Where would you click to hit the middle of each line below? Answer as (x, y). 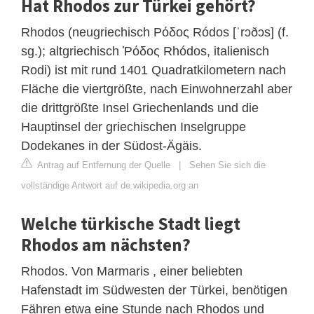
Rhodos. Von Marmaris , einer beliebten (132, 271)
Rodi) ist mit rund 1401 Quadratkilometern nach (153, 70)
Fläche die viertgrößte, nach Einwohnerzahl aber (157, 89)
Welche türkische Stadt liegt (131, 223)
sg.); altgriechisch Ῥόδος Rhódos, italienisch (145, 51)
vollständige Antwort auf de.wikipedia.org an (110, 185)
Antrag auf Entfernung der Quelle (103, 165)
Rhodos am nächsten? (106, 244)
